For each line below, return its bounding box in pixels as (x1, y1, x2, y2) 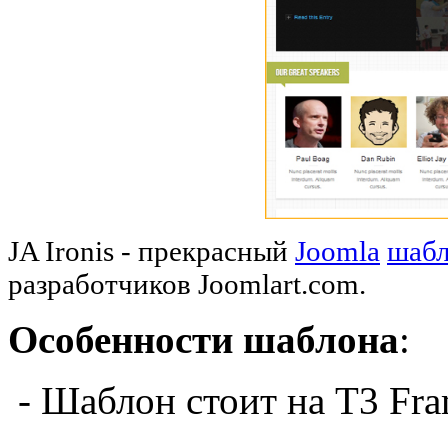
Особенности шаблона (8, 317, 399, 361)
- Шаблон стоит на (8, 378, 335, 422)
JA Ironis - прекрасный (8, 234, 295, 267)
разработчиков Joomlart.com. (8, 267, 366, 300)
